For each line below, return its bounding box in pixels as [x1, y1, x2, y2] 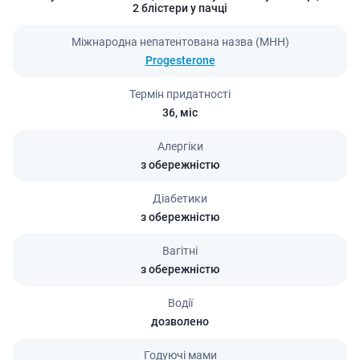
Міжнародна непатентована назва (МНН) [71, 35, 289, 48]
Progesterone [145, 53, 215, 67]
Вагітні [162, 243, 198, 257]
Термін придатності [129, 87, 231, 100]
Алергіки [157, 139, 203, 153]
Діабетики [153, 191, 207, 205]
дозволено [151, 314, 209, 328]
